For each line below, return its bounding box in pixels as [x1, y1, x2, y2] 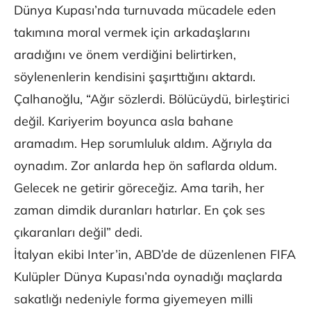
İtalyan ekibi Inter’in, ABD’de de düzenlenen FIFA [14, 246, 296, 263]
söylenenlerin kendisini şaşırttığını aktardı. [14, 69, 255, 85]
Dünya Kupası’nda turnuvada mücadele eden [14, 2, 276, 19]
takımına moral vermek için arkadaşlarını [14, 24, 250, 41]
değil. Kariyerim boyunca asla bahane [14, 113, 233, 130]
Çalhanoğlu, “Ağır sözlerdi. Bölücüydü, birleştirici [14, 91, 289, 108]
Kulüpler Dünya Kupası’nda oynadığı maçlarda [14, 269, 283, 285]
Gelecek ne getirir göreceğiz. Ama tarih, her [14, 180, 264, 196]
